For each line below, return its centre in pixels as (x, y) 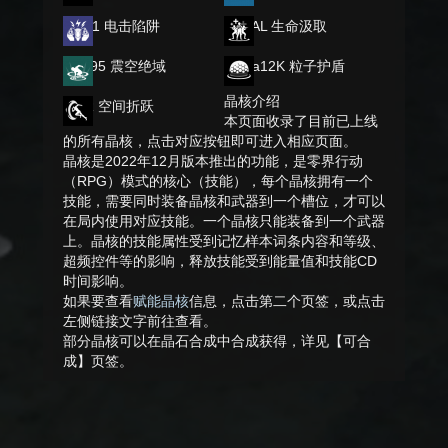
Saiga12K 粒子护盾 (284, 65)
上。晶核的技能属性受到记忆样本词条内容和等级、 (224, 240)
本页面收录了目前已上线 (301, 120)
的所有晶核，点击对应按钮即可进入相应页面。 (210, 140)
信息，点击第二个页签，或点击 (287, 300)
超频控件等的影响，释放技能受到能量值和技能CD (220, 260)
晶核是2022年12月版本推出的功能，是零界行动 (213, 160)
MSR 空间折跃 (108, 105)
